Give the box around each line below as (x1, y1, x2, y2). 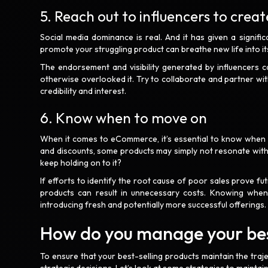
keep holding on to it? (40, 157, 124, 168)
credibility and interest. (40, 86, 129, 96)
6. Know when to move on (40, 109, 211, 127)
